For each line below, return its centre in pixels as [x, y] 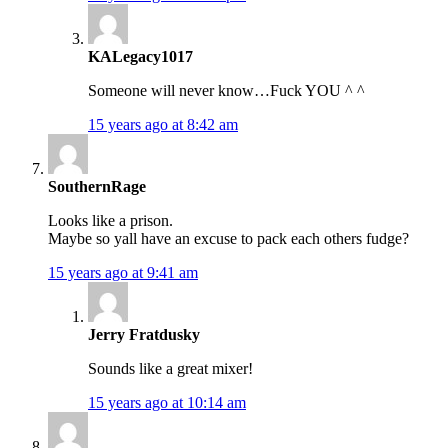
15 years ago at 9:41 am [123, 273]
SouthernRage [97, 187]
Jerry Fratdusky [144, 335]
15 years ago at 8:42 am [163, 125]
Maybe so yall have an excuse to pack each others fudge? [228, 239]
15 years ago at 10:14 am [167, 403]
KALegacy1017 [140, 57]
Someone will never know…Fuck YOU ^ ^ [226, 91]
